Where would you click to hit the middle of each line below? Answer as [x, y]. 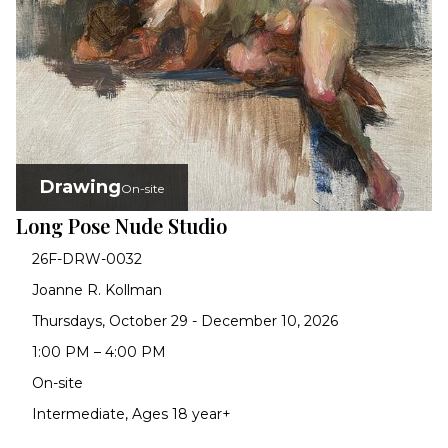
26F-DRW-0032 [87, 259]
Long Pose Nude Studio [121, 226]
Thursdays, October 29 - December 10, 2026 [185, 321]
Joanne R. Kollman [97, 290]
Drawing [80, 187]
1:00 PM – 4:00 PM [99, 352]
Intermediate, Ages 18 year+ [131, 414]
